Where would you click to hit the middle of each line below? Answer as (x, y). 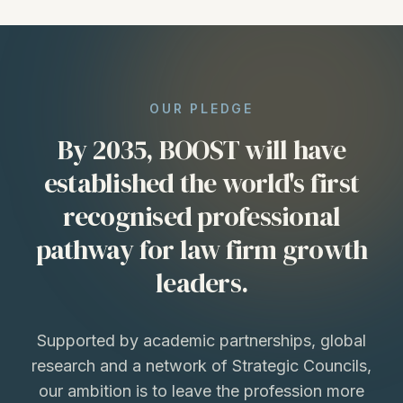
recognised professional (201, 216)
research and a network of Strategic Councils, (201, 366)
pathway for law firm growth (201, 250)
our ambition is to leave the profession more (201, 391)
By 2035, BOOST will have (201, 150)
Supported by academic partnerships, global (201, 340)
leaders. (201, 283)
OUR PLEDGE (201, 108)
